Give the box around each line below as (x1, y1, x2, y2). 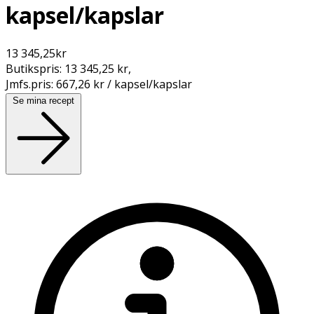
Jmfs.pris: (6, 76, 56, 92)
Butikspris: (6, 60, 64, 76)
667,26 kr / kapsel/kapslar (56, 76, 192, 92)
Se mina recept (13, 95, 74, 106)
